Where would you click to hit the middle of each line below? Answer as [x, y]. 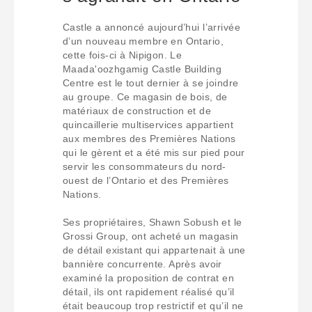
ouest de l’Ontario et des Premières [146, 180]
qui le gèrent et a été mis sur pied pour [154, 153]
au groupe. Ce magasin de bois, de [145, 97]
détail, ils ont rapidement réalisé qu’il [149, 292]
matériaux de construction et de [137, 111]
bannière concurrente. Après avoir [142, 264]
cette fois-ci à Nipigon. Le [123, 55]
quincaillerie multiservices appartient [148, 125]
